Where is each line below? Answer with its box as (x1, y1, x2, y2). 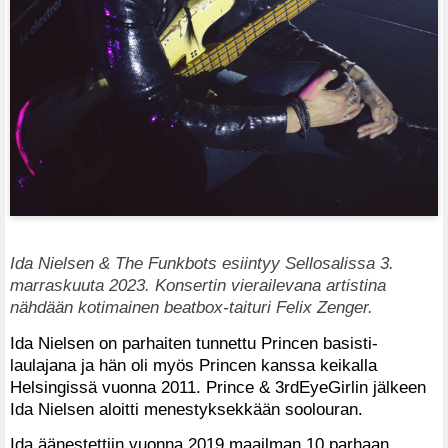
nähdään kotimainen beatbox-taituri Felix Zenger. (10, 296, 373, 317)
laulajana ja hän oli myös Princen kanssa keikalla (10, 354, 377, 375)
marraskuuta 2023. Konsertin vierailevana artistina (10, 274, 386, 295)
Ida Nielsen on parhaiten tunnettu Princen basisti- (10, 332, 378, 353)
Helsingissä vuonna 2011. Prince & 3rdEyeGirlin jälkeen (10, 376, 426, 397)
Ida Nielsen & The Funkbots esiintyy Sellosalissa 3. (10, 252, 394, 273)
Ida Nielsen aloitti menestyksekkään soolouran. (10, 398, 363, 419)
